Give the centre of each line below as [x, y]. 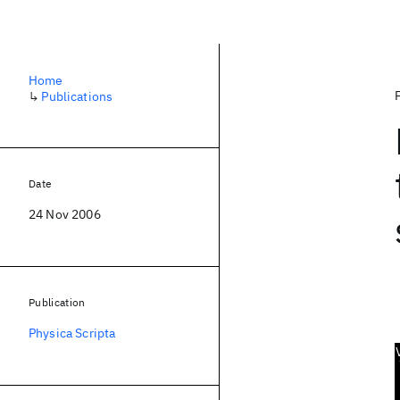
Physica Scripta [72, 333]
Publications [77, 96]
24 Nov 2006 [65, 214]
